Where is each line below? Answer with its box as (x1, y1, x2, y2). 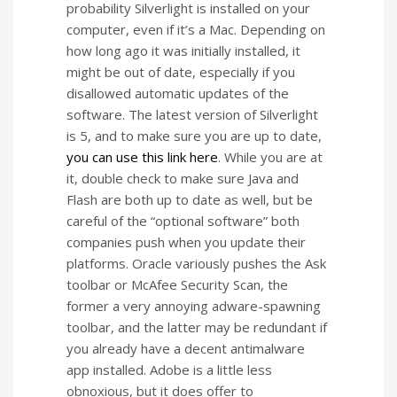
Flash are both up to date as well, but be (66, 191, 313, 209)
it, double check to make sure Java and (66, 169, 299, 188)
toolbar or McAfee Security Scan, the (66, 276, 288, 294)
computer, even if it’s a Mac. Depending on (66, 20, 325, 39)
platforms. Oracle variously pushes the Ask (66, 254, 326, 273)
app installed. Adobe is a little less (66, 361, 272, 379)
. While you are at (218, 148, 323, 167)
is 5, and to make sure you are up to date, (66, 127, 322, 145)
